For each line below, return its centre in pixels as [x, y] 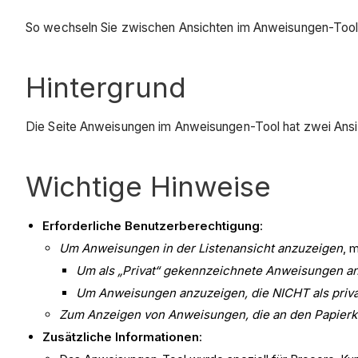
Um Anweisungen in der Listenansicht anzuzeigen [201, 249]
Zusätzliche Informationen [121, 337]
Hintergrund [106, 87]
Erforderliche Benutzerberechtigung [151, 226]
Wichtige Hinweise [148, 187]
